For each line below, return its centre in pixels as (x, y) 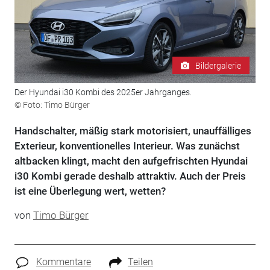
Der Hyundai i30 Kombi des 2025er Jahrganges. (103, 93)
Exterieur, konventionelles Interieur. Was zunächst (127, 146)
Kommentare (63, 262)
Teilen (140, 262)
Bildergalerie (218, 65)
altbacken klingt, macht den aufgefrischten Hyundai (131, 161)
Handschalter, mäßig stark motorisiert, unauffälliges (133, 131)
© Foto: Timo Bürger (52, 105)
